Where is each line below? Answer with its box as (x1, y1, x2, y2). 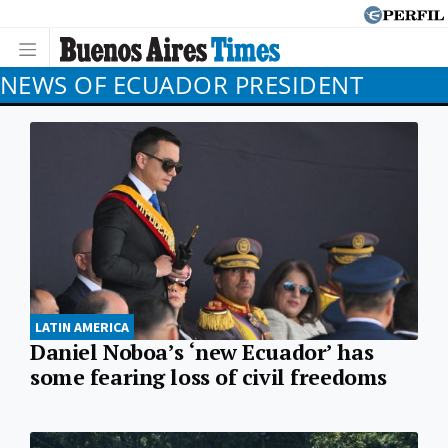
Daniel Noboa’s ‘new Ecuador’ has (30, 337, 374, 366)
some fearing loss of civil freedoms (30, 362, 387, 391)
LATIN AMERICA (35, 317, 129, 336)
